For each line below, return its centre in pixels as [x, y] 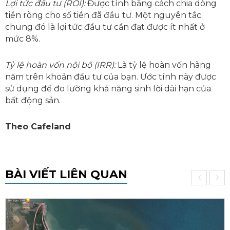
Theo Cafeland [38, 127]
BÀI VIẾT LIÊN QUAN [66, 175]
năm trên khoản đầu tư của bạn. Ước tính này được [111, 77]
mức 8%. [23, 39]
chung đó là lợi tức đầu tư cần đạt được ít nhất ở [105, 27]
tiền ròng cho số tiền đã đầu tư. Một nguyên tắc [103, 15]
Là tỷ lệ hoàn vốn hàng [163, 65]
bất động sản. [33, 101]
